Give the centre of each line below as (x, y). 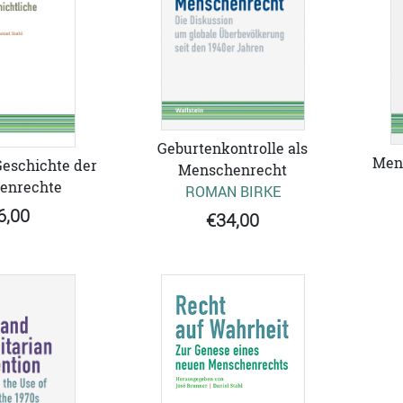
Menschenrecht (233, 170)
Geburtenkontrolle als (233, 148)
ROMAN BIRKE (233, 191)
